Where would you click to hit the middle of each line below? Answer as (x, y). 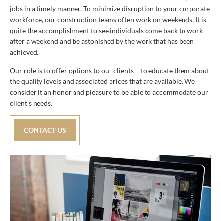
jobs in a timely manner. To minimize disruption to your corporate (110, 9)
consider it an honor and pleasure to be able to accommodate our (109, 92)
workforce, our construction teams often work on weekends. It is (108, 20)
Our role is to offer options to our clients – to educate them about (110, 70)
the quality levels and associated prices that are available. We (102, 81)
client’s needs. (31, 103)
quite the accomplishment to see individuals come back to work (106, 31)
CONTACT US (45, 130)
